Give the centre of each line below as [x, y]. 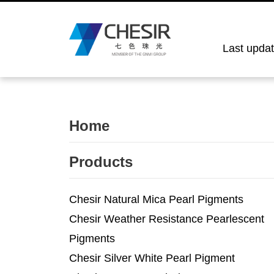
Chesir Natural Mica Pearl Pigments [156, 199]
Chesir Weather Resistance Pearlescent [167, 219]
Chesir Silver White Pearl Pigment [152, 258]
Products [101, 161]
